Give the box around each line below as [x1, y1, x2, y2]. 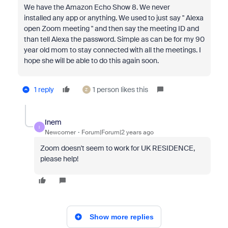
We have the [23, 3, 66, 12]
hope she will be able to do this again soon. [23, 56, 159, 65]
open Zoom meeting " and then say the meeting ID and [23, 24, 199, 33]
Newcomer [44, 128, 76, 136]
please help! [40, 154, 78, 163]
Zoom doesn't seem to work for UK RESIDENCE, [40, 144, 195, 153]
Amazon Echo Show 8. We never [65, 3, 170, 12]
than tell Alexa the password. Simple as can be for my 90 [23, 35, 205, 44]
